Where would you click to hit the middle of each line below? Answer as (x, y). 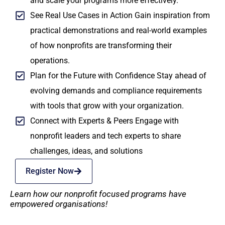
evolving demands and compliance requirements (116, 91)
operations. (50, 61)
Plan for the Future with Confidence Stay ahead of (118, 76)
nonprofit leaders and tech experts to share (105, 136)
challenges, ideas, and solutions (86, 151)
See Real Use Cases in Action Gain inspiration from (120, 16)
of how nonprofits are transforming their (101, 46)
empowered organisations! (59, 204)
